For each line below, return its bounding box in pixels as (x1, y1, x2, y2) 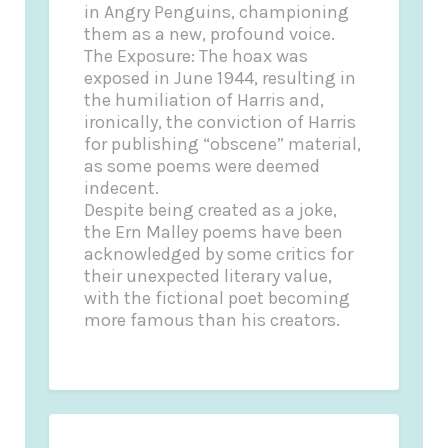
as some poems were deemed (84, 154, 321, 177)
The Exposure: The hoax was (84, 44, 309, 67)
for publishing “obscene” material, (84, 132, 362, 155)
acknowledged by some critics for (84, 242, 354, 265)
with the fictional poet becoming (84, 286, 351, 309)
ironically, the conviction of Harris (84, 110, 357, 133)
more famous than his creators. (84, 308, 341, 331)
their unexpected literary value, (84, 264, 333, 287)
